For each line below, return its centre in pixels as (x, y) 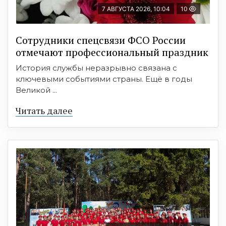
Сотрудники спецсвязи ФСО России (101, 40)
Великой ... (36, 90)
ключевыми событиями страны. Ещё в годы (104, 79)
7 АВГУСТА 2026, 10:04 (136, 9)
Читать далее (44, 111)
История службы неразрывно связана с (96, 68)
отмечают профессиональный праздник (112, 52)
